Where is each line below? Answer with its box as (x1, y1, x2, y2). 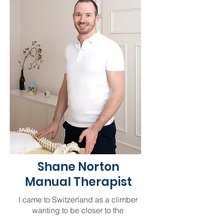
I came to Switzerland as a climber (18, 195, 138, 204)
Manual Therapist (24, 174, 132, 190)
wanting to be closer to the (32, 205, 124, 215)
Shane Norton (37, 159, 119, 175)
